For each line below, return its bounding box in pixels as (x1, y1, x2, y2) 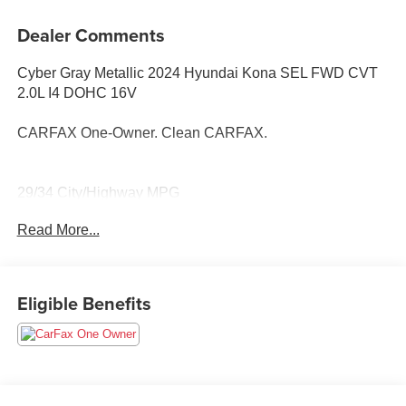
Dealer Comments (16, 21, 165, 48)
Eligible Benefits (16, 290, 151, 317)
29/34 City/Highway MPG (16, 184, 179, 200)
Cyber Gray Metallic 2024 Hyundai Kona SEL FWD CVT (16, 64, 378, 81)
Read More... (16, 221, 100, 237)
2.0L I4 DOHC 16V (16, 84, 137, 101)
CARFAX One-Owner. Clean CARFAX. (16, 124, 267, 140)
